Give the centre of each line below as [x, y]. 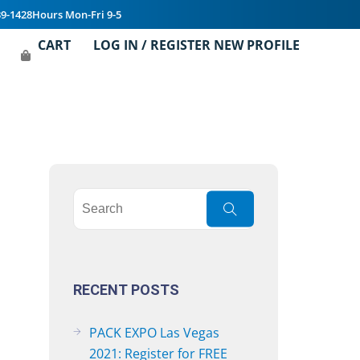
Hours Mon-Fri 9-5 [77, 14]
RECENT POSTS [126, 290]
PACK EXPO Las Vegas [154, 333]
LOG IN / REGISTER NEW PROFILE [197, 45]
